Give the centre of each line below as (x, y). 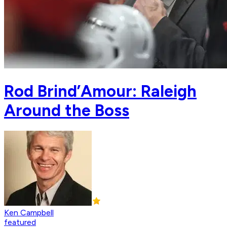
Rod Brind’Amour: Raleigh (100, 91)
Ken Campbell (29, 213)
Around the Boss (67, 110)
